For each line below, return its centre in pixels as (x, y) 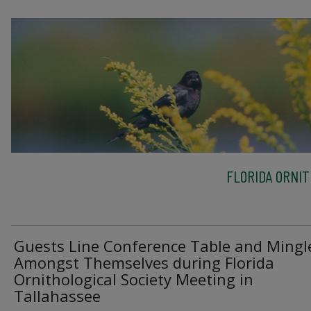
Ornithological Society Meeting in (134, 279)
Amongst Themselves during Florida (144, 262)
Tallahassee (57, 295)
